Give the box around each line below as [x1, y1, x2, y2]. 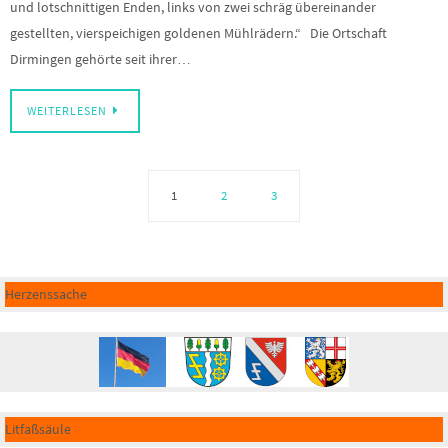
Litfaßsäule [5, 420, 71, 439]
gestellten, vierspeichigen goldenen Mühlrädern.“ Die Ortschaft [10, 24, 387, 43]
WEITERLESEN [27, 104, 107, 119]
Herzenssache [5, 285, 87, 304]
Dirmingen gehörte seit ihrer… [10, 50, 191, 69]
